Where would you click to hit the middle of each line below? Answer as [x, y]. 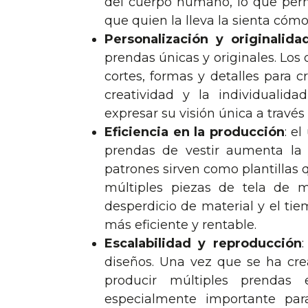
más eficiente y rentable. [180, 224]
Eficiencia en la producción [195, 132]
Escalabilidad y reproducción [203, 243]
